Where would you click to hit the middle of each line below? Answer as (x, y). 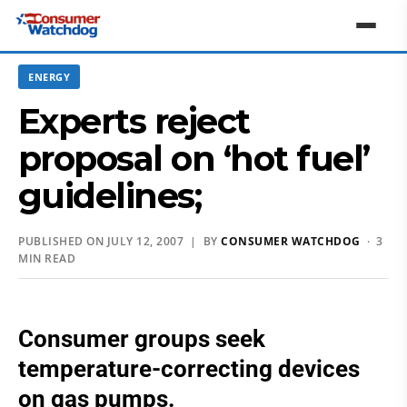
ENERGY (49, 77)
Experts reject (134, 121)
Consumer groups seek (142, 339)
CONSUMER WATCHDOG (291, 241)
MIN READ (47, 258)
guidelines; (110, 196)
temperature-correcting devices (189, 369)
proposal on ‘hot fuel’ (194, 159)
